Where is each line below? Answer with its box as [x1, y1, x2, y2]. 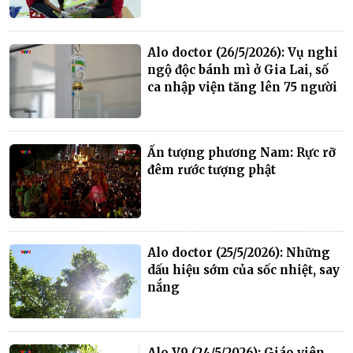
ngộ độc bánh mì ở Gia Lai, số [147, 61, 329, 77]
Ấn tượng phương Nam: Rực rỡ [147, 144, 336, 160]
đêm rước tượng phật [147, 162, 277, 177]
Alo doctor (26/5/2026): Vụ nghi [147, 44, 339, 60]
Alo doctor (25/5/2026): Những [147, 244, 331, 260]
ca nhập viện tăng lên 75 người [147, 79, 338, 95]
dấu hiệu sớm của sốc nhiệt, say [147, 262, 340, 277]
